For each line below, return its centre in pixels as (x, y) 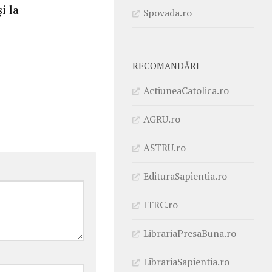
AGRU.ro (162, 119)
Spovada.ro (168, 12)
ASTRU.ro (165, 147)
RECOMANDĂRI (166, 66)
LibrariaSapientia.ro (186, 261)
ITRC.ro (161, 204)
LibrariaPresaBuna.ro (190, 233)
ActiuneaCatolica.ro (186, 90)
